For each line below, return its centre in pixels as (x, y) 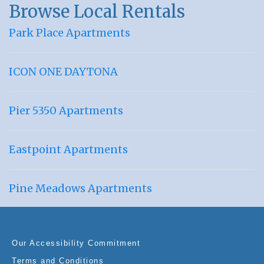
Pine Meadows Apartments (80, 189)
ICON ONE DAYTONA (63, 72)
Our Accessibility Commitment (76, 243)
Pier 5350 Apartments (66, 111)
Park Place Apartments (70, 33)
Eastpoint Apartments (68, 150)
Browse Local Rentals (97, 12)
